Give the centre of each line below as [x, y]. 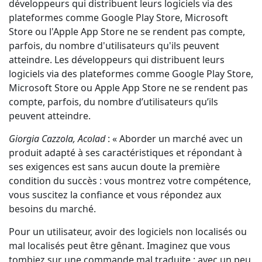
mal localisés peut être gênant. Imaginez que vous [120, 246]
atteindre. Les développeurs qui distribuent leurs [117, 60]
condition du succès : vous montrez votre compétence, [130, 181]
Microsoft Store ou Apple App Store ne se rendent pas [128, 88]
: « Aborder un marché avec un [174, 139]
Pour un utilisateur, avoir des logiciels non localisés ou [128, 232]
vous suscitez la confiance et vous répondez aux [115, 195]
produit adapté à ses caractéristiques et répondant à [125, 153]
